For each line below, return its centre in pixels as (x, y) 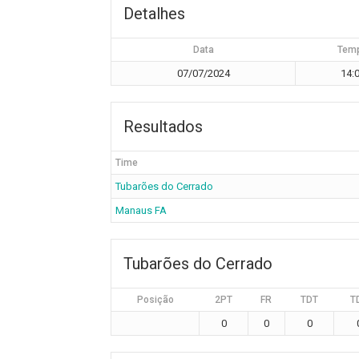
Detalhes (154, 14)
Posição (155, 300)
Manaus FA (141, 210)
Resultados (163, 127)
